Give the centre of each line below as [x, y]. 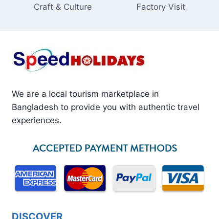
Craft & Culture [63, 7]
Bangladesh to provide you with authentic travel [106, 107]
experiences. [37, 120]
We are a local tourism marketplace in [85, 94]
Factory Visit [161, 7]
